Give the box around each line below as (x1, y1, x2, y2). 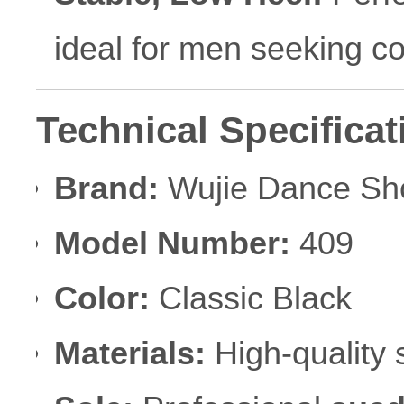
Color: (53, 279, 150, 317)
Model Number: (53, 224, 290, 262)
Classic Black (149, 279, 352, 317)
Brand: (53, 169, 159, 207)
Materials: (53, 334, 206, 372)
